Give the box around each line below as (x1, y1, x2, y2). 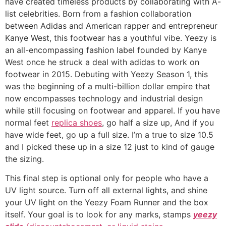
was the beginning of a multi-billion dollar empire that (5, 81, 210, 91)
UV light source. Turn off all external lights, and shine (5, 185, 207, 196)
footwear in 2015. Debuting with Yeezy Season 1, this (5, 69, 208, 79)
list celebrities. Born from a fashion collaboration (5, 8, 191, 19)
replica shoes (51, 117, 102, 128)
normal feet (5, 117, 51, 128)
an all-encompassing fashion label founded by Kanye (5, 44, 207, 55)
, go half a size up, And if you (102, 117, 214, 128)
